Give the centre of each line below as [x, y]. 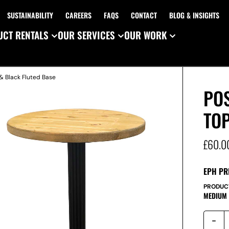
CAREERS [78, 15]
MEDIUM [215, 196]
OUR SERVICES [86, 35]
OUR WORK [145, 35]
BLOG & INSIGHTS [194, 15]
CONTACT [144, 15]
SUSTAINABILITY [30, 15]
